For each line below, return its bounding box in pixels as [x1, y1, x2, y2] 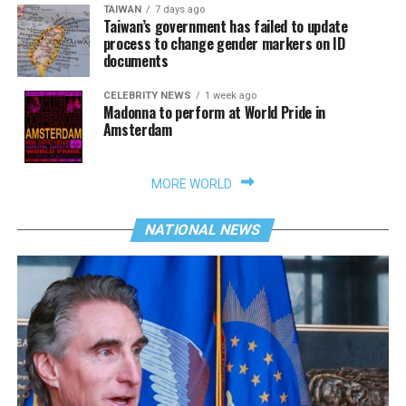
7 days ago [154, 3, 205, 15]
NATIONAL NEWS [143, 220, 264, 238]
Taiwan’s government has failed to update [102, 14, 348, 37]
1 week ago [204, 89, 256, 101]
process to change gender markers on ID [102, 32, 345, 54]
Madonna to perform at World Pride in [102, 101, 326, 123]
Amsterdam [102, 118, 172, 140]
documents [102, 49, 169, 72]
